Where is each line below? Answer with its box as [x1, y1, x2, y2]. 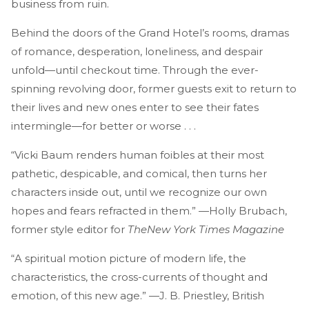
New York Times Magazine [147, 222, 284, 236]
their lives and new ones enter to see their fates [11, 100, 259, 114]
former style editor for [11, 222, 128, 236]
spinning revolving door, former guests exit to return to [11, 81, 297, 95]
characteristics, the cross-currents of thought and [11, 270, 268, 283]
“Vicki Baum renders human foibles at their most [11, 148, 264, 161]
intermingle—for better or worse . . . [11, 119, 196, 132]
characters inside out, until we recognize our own [11, 185, 267, 199]
